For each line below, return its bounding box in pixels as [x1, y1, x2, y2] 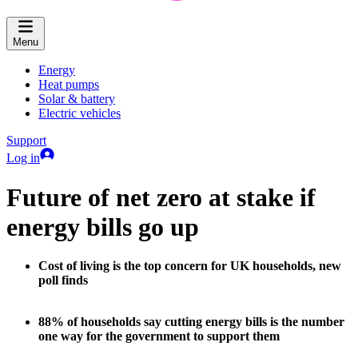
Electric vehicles [38, 106, 121, 121]
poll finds [38, 273, 88, 288]
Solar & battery [38, 92, 115, 106]
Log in [6, 151, 40, 165]
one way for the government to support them [38, 329, 280, 344]
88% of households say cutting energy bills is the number [38, 315, 344, 329]
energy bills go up [6, 212, 199, 241]
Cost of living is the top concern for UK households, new [38, 259, 341, 273]
